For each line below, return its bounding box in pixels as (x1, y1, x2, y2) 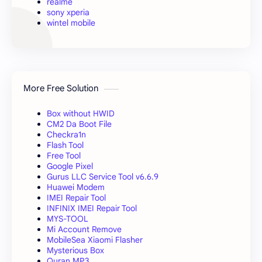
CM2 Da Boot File (47, 118, 112, 129)
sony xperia (47, 6, 89, 18)
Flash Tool (47, 139, 84, 150)
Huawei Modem (47, 181, 105, 192)
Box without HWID (47, 108, 115, 119)
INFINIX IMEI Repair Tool (47, 202, 137, 213)
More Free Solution (23, 82, 98, 94)
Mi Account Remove (47, 223, 122, 235)
